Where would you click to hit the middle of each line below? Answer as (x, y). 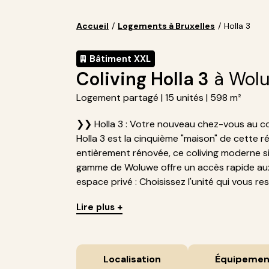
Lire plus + (99, 207)
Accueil (92, 26)
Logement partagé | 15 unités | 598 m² (159, 98)
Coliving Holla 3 (143, 79)
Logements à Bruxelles (166, 26)
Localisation (132, 259)
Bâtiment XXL (120, 59)
